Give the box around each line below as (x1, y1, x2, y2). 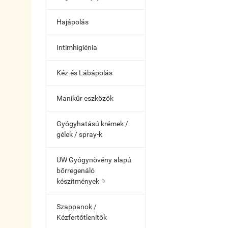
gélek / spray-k (56, 130, 102, 138)
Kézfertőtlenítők (56, 213, 107, 221)
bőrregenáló (56, 166, 95, 175)
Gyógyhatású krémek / (56, 120, 128, 128)
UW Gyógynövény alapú (56, 156, 131, 164)
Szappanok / (56, 203, 97, 211)
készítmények (56, 177, 99, 185)
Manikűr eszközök (56, 94, 113, 102)
